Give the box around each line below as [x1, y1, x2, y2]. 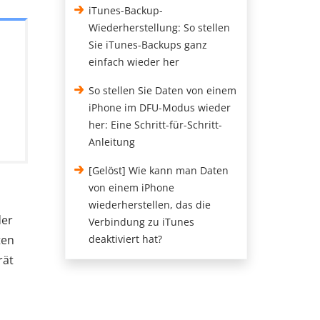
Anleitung [89, 135, 136, 149]
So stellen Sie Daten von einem [89, 84, 237, 97]
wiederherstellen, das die [89, 198, 211, 211]
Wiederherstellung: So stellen [89, 21, 231, 34]
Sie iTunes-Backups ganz [89, 38, 208, 51]
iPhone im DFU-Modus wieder [89, 101, 231, 114]
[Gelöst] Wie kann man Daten [89, 164, 229, 177]
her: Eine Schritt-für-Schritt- [89, 118, 223, 131]
